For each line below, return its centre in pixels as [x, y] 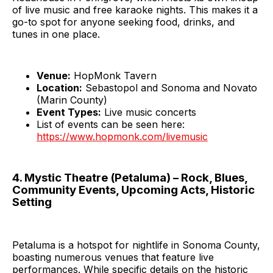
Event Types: [69, 112]
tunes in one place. [56, 34]
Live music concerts [149, 112]
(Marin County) [72, 100]
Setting [32, 202]
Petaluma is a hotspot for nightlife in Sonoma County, [136, 245]
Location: [59, 87]
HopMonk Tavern [114, 75]
